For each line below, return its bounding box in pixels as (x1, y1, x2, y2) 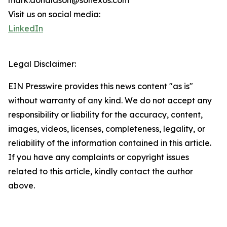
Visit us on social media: (8, 9, 100, 20)
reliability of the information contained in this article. (8, 138, 211, 148)
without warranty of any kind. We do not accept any (8, 95, 212, 106)
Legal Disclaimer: (8, 59, 76, 69)
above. (8, 180, 35, 191)
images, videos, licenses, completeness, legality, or (8, 124, 205, 134)
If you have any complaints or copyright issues (8, 152, 189, 163)
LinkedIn (8, 23, 43, 34)
